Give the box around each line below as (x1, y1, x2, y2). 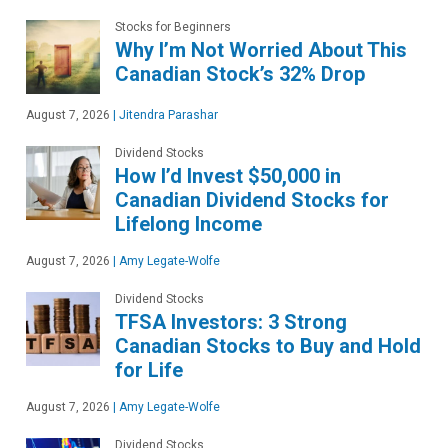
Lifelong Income (115, 212, 262, 237)
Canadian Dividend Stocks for (115, 188, 389, 213)
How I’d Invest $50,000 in (115, 164, 341, 189)
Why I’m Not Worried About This (115, 38, 407, 63)
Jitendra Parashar (116, 108, 218, 123)
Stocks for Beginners (115, 20, 231, 35)
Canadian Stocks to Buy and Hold (115, 334, 421, 359)
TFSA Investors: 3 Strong (115, 310, 347, 335)
